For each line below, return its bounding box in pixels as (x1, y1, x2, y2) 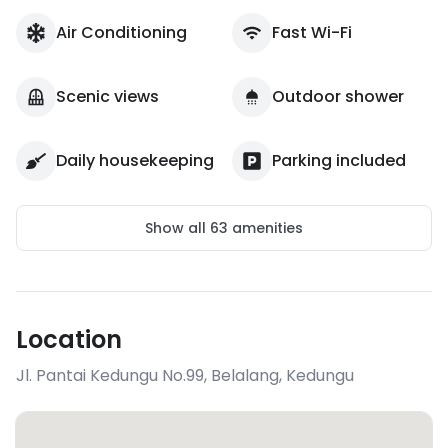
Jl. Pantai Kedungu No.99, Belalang (16, 364, 279, 387)
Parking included (272, 149, 406, 172)
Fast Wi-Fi (272, 21, 352, 44)
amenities (228, 218, 303, 238)
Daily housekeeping (56, 149, 214, 172)
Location (16, 323, 122, 356)
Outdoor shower (272, 85, 404, 108)
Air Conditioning (56, 21, 187, 44)
